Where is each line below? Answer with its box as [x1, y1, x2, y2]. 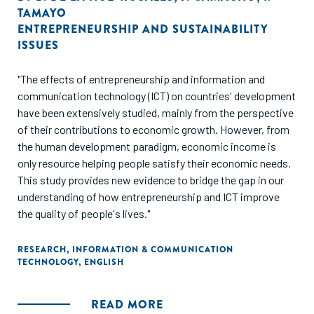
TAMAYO [18, 5, 67, 21]
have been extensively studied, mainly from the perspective [18, 106, 294, 119]
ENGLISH [84, 256, 124, 268]
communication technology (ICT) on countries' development [18, 89, 296, 102]
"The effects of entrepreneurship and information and [18, 72, 265, 86]
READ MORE [91, 296, 163, 313]
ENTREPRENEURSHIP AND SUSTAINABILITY [18, 21, 268, 37]
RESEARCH [18, 243, 67, 256]
